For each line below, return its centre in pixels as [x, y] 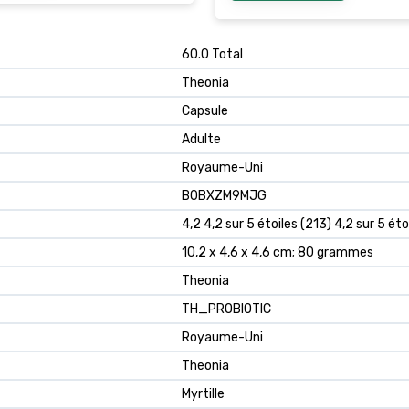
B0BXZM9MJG [224, 195]
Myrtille [203, 393]
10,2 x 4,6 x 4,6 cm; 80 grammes [278, 252]
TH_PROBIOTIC [226, 309]
